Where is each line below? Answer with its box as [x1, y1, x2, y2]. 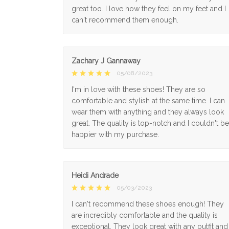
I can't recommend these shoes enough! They [72, 199, 224, 208]
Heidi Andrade [72, 171, 119, 179]
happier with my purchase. [72, 130, 159, 139]
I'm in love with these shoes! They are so [72, 85, 205, 94]
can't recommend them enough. [72, 15, 178, 24]
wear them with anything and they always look [72, 107, 224, 116]
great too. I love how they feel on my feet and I [72, 4, 226, 13]
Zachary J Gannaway [72, 56, 141, 65]
